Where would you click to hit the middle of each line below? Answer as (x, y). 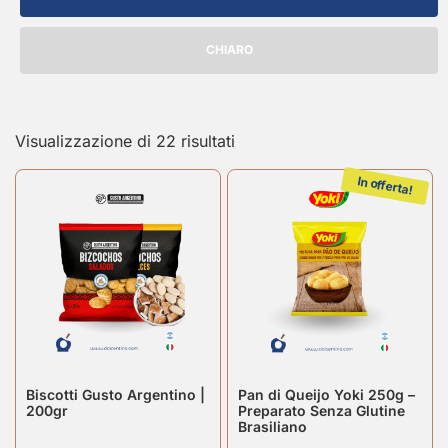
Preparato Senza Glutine (321, 410)
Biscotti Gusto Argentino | (115, 394)
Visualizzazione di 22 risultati (125, 140)
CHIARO (229, 50)
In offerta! (385, 185)
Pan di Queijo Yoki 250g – (326, 394)
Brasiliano (272, 426)
